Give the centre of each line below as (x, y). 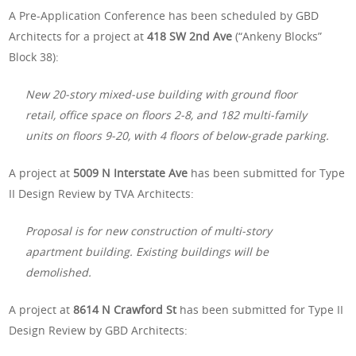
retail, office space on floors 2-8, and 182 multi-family (166, 114)
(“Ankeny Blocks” (279, 36)
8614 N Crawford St (125, 309)
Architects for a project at (78, 36)
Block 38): (34, 56)
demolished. (59, 272)
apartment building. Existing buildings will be (147, 251)
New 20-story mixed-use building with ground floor (162, 94)
